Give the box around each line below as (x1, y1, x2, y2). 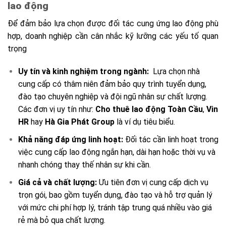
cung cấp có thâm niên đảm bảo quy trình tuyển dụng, (18, 79, 206, 89)
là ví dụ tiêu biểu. (114, 117, 175, 127)
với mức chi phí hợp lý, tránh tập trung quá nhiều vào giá (18, 202, 212, 212)
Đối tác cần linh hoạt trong (123, 134, 218, 144)
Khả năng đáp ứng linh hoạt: (18, 134, 123, 144)
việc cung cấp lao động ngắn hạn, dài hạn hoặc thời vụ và (18, 147, 215, 157)
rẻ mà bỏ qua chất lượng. (18, 215, 105, 225)
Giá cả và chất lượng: (18, 177, 99, 187)
